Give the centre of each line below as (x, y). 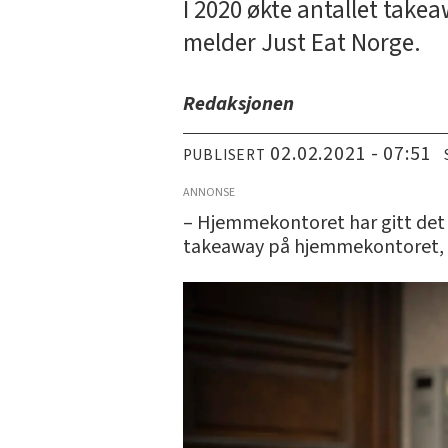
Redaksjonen (238, 104)
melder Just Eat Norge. (301, 42)
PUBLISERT (224, 154)
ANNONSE (208, 192)
